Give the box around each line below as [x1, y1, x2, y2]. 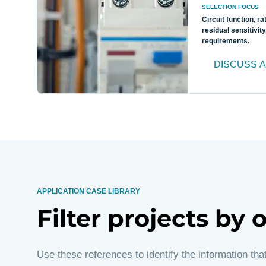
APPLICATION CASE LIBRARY [37, 187, 140, 196]
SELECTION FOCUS [201, 4, 259, 11]
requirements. [201, 37, 249, 46]
